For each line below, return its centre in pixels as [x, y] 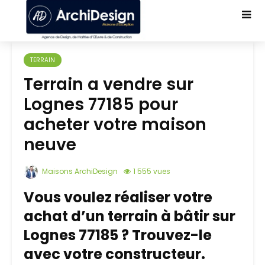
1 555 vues [152, 171]
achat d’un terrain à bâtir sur [130, 216]
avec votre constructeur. [114, 254]
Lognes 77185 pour [101, 104]
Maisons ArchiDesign [79, 171]
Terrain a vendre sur [109, 84]
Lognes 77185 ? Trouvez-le [118, 235]
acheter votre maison [115, 125]
